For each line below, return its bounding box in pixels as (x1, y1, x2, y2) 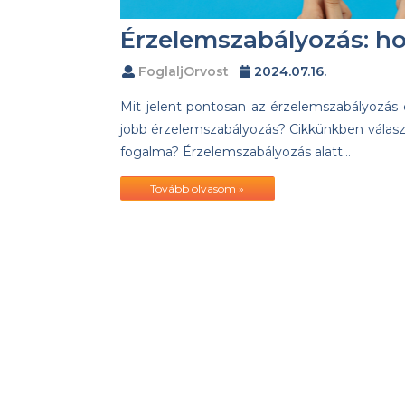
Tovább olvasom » (150, 182, 245, 196)
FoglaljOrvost (138, 63, 229, 80)
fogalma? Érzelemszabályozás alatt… (120, 144, 351, 161)
